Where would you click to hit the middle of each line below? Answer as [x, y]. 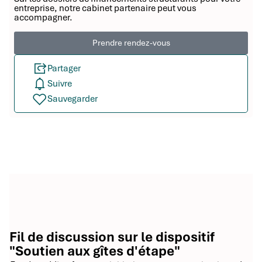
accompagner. [43, 18]
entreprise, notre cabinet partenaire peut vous [105, 8]
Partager [64, 69]
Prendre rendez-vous [131, 43]
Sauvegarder [73, 99]
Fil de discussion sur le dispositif [112, 237]
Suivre [60, 84]
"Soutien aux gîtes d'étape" [95, 251]
